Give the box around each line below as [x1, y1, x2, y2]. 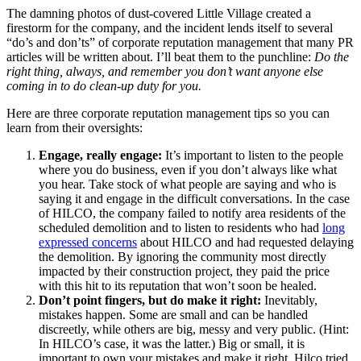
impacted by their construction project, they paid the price [39, 264, 330, 279]
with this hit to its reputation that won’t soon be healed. [39, 279, 323, 293]
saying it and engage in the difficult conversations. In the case [39, 192, 350, 206]
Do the [314, 50, 349, 64]
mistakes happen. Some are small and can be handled [39, 308, 308, 322]
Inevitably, [261, 293, 317, 308]
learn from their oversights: [6, 121, 146, 135]
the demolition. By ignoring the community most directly [39, 250, 326, 264]
